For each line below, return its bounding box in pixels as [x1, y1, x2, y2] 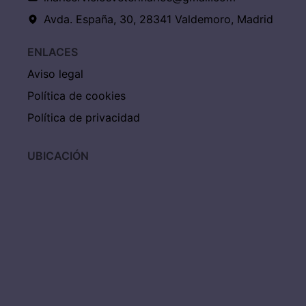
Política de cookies [27, 89, 126, 102]
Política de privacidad [27, 111, 140, 124]
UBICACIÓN [27, 149, 89, 163]
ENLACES [27, 45, 78, 59]
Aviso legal [27, 67, 83, 81]
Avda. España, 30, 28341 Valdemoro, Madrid [44, 12, 273, 26]
